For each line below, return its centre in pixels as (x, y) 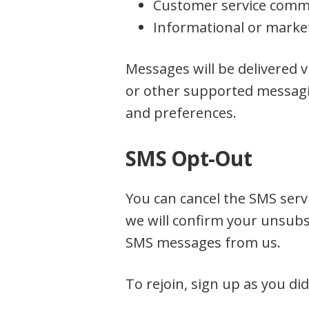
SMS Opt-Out (189, 158)
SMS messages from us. (203, 242)
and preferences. (181, 113)
